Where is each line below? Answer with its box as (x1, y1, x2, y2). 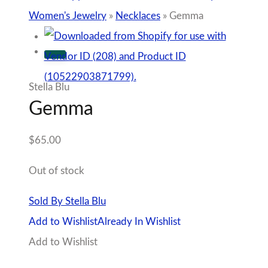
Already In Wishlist (98, 216, 181, 227)
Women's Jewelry (29, 10, 106, 21)
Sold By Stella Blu (29, 196, 106, 206)
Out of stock (29, 165, 84, 176)
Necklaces (115, 10, 160, 21)
